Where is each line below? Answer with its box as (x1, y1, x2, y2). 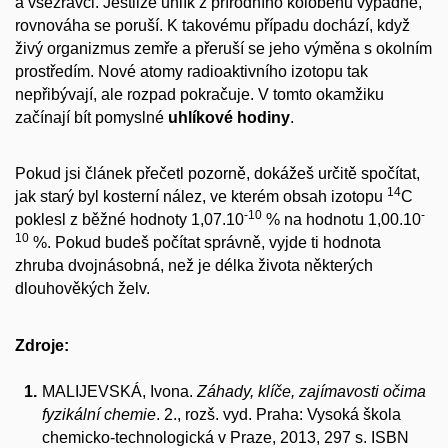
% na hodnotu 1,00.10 (262, 211, 421, 229)
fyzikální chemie (41, 405, 156, 423)
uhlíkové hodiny (168, 108, 290, 126)
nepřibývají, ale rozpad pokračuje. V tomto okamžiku (15, 85, 384, 103)
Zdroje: (15, 336, 69, 354)
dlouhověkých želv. (15, 280, 150, 298)
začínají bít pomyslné (15, 108, 168, 126)
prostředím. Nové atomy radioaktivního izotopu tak (15, 62, 368, 80)
